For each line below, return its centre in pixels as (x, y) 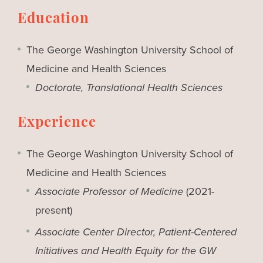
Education (53, 20)
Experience (57, 124)
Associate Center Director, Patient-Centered (136, 232)
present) (54, 210)
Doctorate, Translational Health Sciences (129, 88)
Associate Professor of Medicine (109, 192)
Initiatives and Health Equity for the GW (126, 251)
